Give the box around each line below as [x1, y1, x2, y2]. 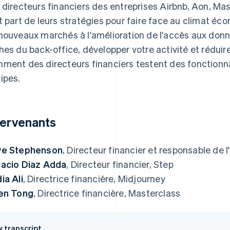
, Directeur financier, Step [66, 158, 174, 170]
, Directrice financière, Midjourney [23, 172, 165, 184]
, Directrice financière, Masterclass [33, 186, 181, 199]
